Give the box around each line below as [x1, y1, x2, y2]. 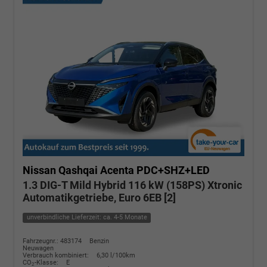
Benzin [89, 237, 109, 245]
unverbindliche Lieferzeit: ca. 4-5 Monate [26, 213, 147, 222]
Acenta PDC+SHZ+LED [100, 164, 210, 177]
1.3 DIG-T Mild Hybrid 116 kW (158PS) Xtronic [23, 179, 242, 192]
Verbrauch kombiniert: [23, 251, 91, 259]
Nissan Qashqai [23, 164, 98, 177]
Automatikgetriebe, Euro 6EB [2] [23, 191, 176, 204]
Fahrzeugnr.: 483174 [23, 237, 82, 245]
